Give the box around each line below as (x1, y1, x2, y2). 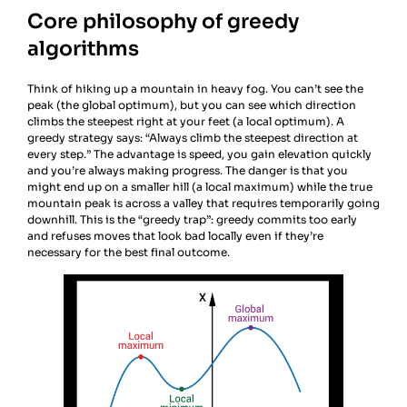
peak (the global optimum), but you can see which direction (27, 98, 356, 113)
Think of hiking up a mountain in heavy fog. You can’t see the (27, 82, 363, 96)
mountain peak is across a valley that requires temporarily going (27, 196, 380, 211)
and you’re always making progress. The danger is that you (27, 164, 348, 178)
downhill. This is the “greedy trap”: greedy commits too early (27, 213, 357, 227)
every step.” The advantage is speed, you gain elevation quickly (27, 147, 372, 162)
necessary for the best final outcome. (27, 245, 230, 260)
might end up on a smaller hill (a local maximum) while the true (27, 180, 372, 194)
